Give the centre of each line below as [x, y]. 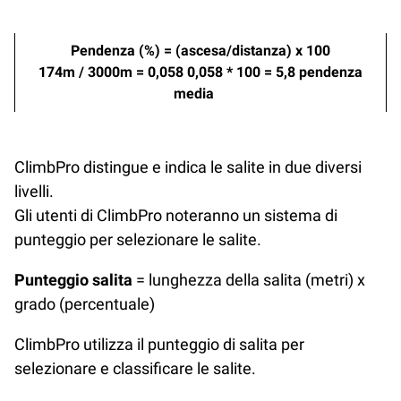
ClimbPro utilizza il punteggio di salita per [159, 345]
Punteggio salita [73, 279]
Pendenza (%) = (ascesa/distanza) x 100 [200, 50]
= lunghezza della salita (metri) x [249, 279]
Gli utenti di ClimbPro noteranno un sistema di [176, 215]
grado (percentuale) [85, 303]
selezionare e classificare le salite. [135, 369]
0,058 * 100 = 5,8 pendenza [275, 72]
